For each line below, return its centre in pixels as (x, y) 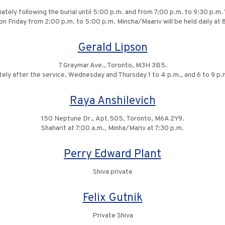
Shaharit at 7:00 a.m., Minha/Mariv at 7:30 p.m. (113, 128)
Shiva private (113, 172)
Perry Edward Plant (113, 154)
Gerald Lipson (113, 48)
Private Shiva (113, 216)
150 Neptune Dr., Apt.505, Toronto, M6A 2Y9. (113, 119)
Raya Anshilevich (113, 101)
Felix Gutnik (113, 198)
